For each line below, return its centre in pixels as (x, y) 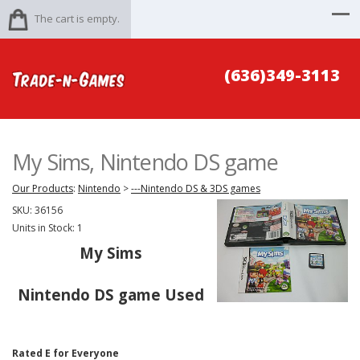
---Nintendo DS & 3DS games (196, 188)
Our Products (43, 188)
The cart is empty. (77, 18)
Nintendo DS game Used (111, 295)
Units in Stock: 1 (47, 228)
